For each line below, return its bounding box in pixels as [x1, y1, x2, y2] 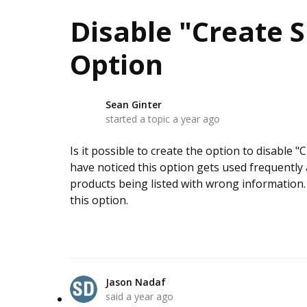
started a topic [106, 112, 173, 125]
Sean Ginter [106, 98, 162, 111]
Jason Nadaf [106, 275, 166, 288]
